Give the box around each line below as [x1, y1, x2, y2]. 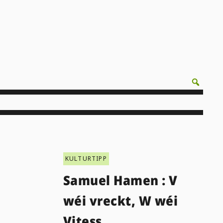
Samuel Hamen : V [63, 171, 178, 189]
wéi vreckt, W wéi [63, 191, 178, 210]
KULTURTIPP [65, 154, 107, 163]
